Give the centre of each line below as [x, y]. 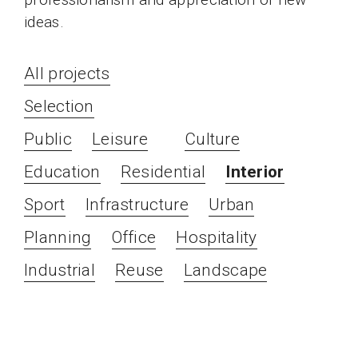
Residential [163, 172]
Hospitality [217, 238]
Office [134, 238]
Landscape [225, 270]
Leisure [120, 139]
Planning [58, 238]
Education [62, 172]
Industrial [60, 270]
